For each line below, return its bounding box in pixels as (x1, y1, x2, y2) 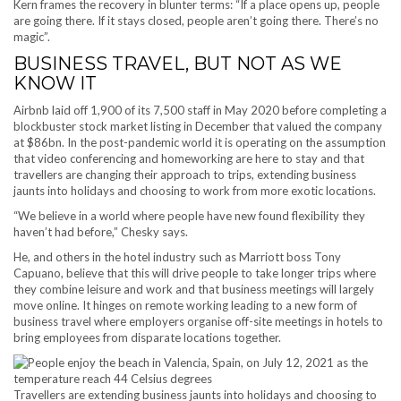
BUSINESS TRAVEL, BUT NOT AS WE (13, 53, 342, 74)
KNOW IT (13, 73, 97, 94)
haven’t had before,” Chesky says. (13, 225, 188, 239)
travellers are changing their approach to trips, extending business (13, 167, 356, 182)
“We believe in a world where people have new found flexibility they (13, 209, 365, 223)
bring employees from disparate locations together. (13, 330, 281, 345)
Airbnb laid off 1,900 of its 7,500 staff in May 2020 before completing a (13, 103, 387, 117)
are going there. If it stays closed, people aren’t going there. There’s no (13, 13, 379, 28)
